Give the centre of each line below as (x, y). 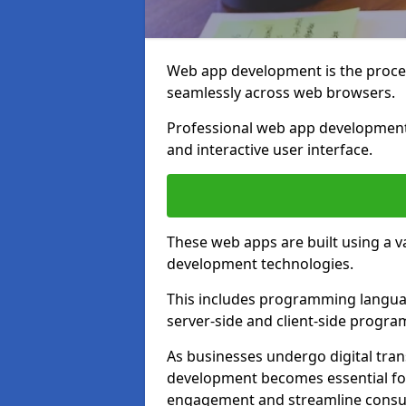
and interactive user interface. (270, 150)
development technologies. (260, 264)
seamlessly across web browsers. (281, 92)
